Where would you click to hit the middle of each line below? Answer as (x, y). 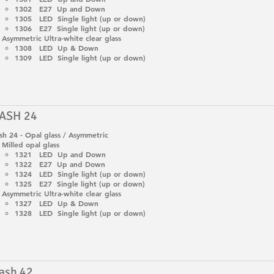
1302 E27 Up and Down (60, 8)
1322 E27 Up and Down (60, 164)
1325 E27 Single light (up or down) (80, 184)
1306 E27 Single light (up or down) (80, 28)
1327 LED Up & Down (57, 203)
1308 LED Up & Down (57, 47)
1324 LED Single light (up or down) (80, 174)
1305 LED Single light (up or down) (80, 18)
